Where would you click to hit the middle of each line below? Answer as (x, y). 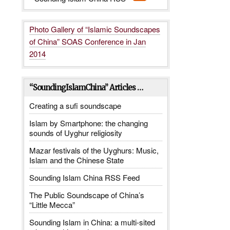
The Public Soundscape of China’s (87, 195)
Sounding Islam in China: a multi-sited (92, 222)
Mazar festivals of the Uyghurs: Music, (94, 150)
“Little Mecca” (52, 205)
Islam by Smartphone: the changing (89, 123)
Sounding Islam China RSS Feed (85, 178)
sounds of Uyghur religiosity (76, 133)
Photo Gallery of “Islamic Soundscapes (95, 29)
